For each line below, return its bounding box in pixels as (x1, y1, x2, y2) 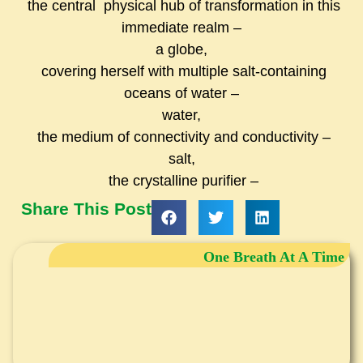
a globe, (156, 41, 207, 58)
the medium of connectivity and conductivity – (32, 129, 331, 146)
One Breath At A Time (203, 249, 344, 266)
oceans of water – (124, 85, 239, 102)
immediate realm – (122, 19, 241, 36)
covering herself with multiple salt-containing (36, 63, 327, 80)
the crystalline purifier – (105, 173, 258, 190)
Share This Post (21, 199, 152, 219)
